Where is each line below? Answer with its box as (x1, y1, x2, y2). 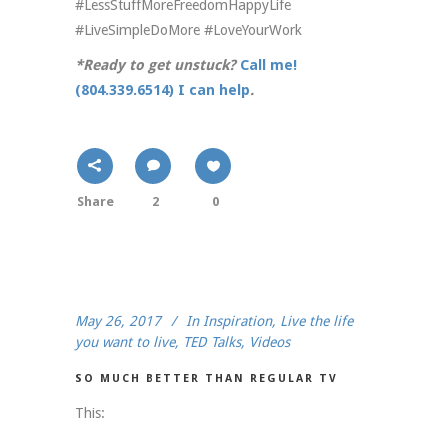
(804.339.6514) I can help (75, 82, 250, 99)
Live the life (280, 313, 353, 330)
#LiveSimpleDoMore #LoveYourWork (75, 22, 302, 39)
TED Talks (183, 334, 241, 351)
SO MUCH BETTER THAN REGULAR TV (75, 372, 338, 386)
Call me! (240, 57, 297, 74)
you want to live (75, 334, 175, 351)
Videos (249, 334, 290, 351)
